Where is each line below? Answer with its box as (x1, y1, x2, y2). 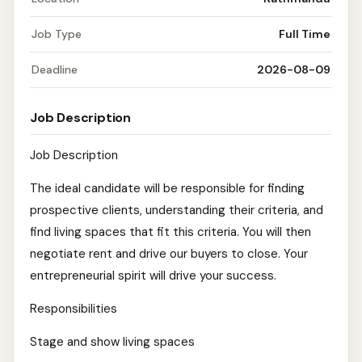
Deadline (32, 62, 78, 77)
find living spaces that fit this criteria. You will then (30, 224, 311, 240)
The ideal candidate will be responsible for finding (30, 180, 305, 196)
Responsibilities (30, 301, 117, 317)
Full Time (279, 27, 330, 41)
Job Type (32, 27, 82, 41)
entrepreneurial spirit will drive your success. (30, 267, 276, 284)
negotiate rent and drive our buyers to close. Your (30, 246, 308, 262)
